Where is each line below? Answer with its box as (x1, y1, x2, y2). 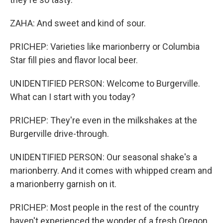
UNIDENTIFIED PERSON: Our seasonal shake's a (10, 152, 197, 162)
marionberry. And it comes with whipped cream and (10, 165, 212, 176)
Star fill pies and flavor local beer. (10, 55, 138, 65)
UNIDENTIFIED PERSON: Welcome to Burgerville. (10, 78, 200, 89)
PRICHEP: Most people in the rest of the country (10, 202, 199, 213)
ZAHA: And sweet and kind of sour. (10, 18, 146, 28)
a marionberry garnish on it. (10, 179, 116, 189)
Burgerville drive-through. (10, 128, 109, 139)
